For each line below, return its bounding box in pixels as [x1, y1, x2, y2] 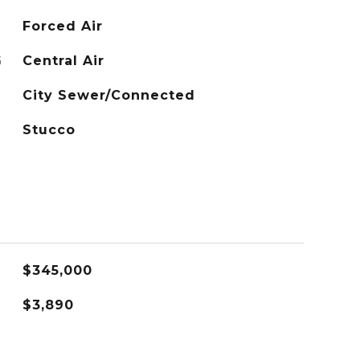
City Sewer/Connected [22, 88, 195, 103]
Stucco [22, 122, 76, 137]
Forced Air [22, 18, 103, 34]
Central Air [22, 53, 104, 68]
